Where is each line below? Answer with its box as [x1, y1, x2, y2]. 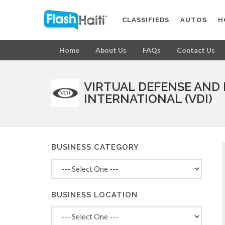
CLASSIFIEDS [122, 16, 169, 24]
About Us [95, 46, 127, 54]
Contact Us [177, 46, 215, 54]
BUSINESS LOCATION [51, 190, 138, 199]
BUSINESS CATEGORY [51, 143, 139, 152]
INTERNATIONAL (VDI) [84, 91, 212, 106]
